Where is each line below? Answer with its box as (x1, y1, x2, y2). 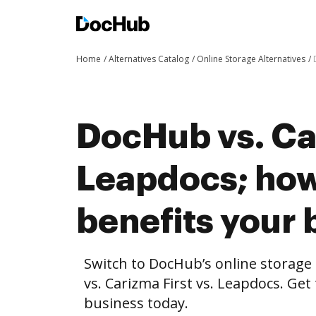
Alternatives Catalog (109, 53, 189, 65)
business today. (84, 293, 188, 312)
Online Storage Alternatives (197, 53, 305, 65)
